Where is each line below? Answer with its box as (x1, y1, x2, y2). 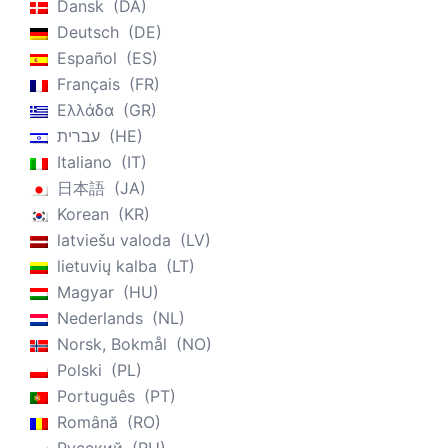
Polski (57, 360, 102, 381)
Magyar (57, 282, 114, 303)
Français (57, 74, 120, 95)
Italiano (57, 152, 112, 173)
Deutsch (57, 22, 119, 43)
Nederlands (57, 308, 143, 329)
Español (57, 48, 117, 69)
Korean (57, 204, 109, 225)
